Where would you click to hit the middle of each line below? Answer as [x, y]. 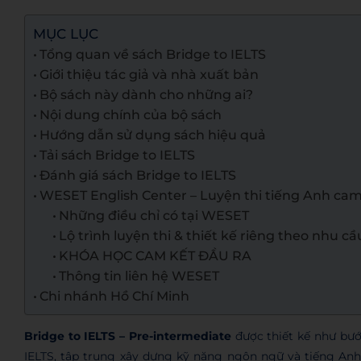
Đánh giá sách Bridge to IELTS [138, 175]
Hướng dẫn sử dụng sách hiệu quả [153, 135]
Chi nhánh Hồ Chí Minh [115, 296]
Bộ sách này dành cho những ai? [147, 95]
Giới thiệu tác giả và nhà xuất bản [149, 75]
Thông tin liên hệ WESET [139, 276]
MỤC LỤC [66, 34]
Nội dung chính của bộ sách [131, 115]
